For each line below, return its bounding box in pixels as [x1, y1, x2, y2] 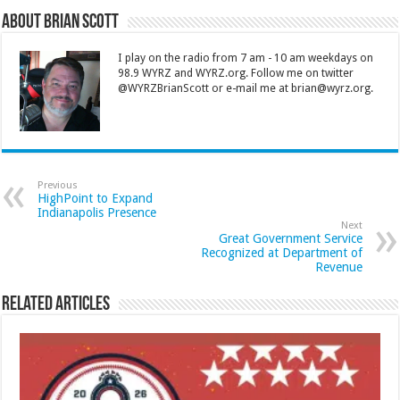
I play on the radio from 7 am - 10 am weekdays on [118, 52, 374, 65]
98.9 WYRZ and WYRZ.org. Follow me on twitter [118, 67, 354, 80]
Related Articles [2, 295, 111, 316]
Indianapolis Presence [37, 205, 157, 221]
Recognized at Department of [200, 246, 362, 261]
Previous [37, 179, 79, 192]
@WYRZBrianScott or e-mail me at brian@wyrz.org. [118, 82, 374, 96]
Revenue [314, 260, 362, 275]
